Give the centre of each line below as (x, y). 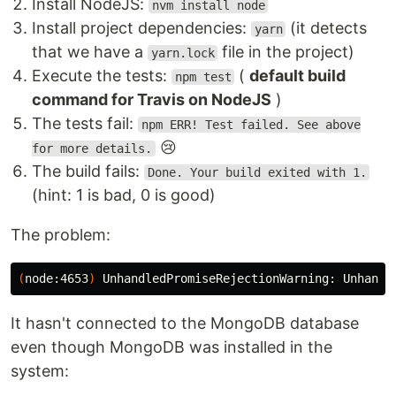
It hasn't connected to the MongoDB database (185, 323)
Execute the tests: (102, 76)
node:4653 (57, 278)
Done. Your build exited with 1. (257, 172)
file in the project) (286, 52)
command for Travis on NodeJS (152, 99)
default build (298, 76)
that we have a (90, 52)
